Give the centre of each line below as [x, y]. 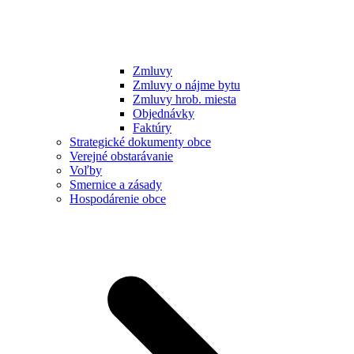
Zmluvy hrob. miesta [185, 100]
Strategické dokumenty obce [140, 142]
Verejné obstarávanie [121, 156]
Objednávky [164, 114]
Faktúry [152, 128]
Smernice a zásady [116, 185]
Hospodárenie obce [118, 199]
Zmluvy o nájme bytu [186, 85]
